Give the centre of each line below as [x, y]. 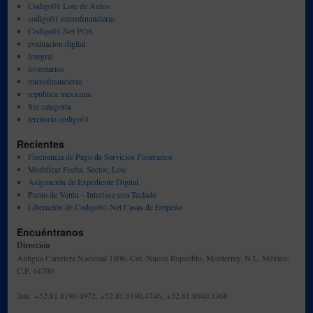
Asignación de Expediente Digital [83, 182]
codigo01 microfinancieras [71, 18]
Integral [40, 56]
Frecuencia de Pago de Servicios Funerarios [100, 156]
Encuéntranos [50, 232]
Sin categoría [49, 106]
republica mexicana [59, 94]
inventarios [46, 68]
